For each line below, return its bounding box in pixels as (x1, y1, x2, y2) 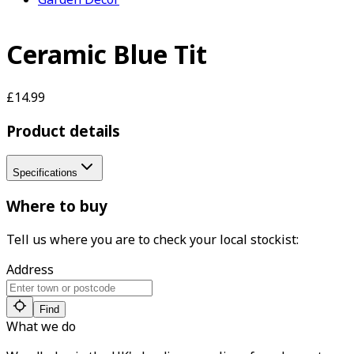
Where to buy (6, 196, 107, 217)
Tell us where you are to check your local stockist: (6, 230, 299, 248)
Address (6, 260, 54, 278)
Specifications (13, 167, 77, 179)
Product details (6, 120, 120, 141)
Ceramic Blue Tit (6, 37, 207, 72)
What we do (6, 317, 76, 335)
